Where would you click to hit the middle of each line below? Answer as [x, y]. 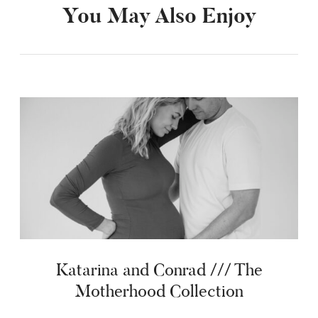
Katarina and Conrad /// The [159, 271]
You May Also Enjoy [159, 17]
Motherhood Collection [159, 292]
